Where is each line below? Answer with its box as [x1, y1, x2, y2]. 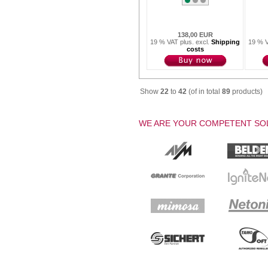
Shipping [211, 38, 240, 45]
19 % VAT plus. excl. [150, 38, 211, 45]
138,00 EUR [177, 31, 213, 38]
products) [230, 87, 263, 96]
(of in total [187, 87, 222, 96]
